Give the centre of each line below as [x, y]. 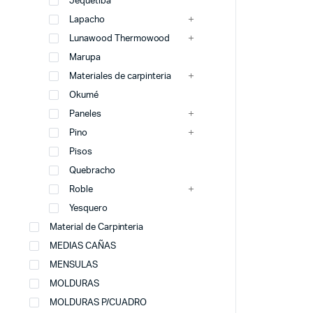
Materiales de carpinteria [121, 77]
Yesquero [88, 209]
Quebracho [92, 171]
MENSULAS [74, 265]
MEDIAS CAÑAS [83, 246]
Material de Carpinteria [97, 227]
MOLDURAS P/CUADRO [98, 303]
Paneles [85, 114]
